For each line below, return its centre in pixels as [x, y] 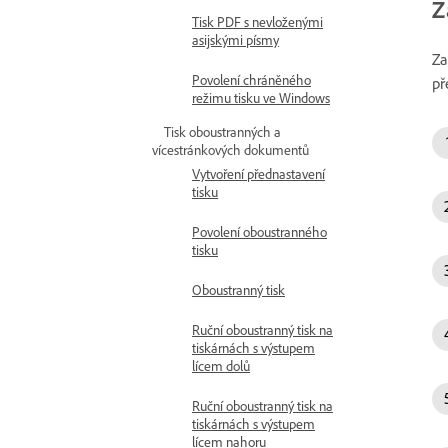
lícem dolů [221, 365]
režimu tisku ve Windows [261, 97]
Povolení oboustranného [259, 231]
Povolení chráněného [251, 79]
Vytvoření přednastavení [258, 173]
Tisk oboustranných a [222, 131]
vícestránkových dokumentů [230, 149]
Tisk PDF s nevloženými [257, 21]
